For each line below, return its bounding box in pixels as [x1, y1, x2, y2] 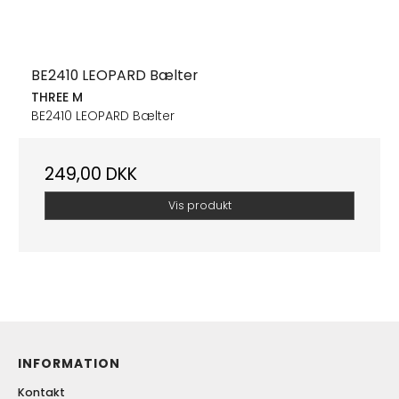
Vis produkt [167, 198, 232, 214]
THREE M [31, 87, 83, 106]
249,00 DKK [45, 161, 137, 186]
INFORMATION [18, 354, 120, 372]
